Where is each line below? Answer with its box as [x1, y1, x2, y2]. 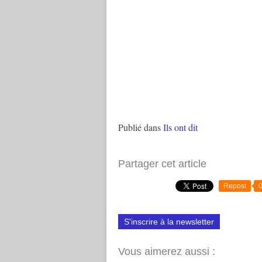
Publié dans [118, 121, 161, 133]
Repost [223, 182, 246, 190]
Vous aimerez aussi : [118, 246, 215, 257]
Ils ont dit [163, 121, 198, 133]
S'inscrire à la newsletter [124, 217, 214, 226]
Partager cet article [118, 158, 206, 170]
